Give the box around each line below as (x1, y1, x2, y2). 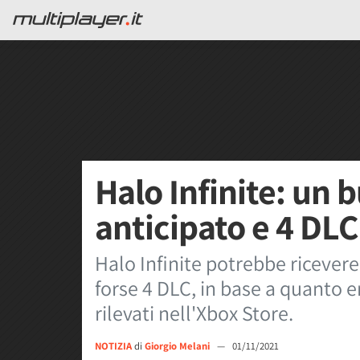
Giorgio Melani (145, 339, 212, 353)
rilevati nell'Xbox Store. (95, 299, 293, 326)
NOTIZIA (95, 339, 132, 353)
